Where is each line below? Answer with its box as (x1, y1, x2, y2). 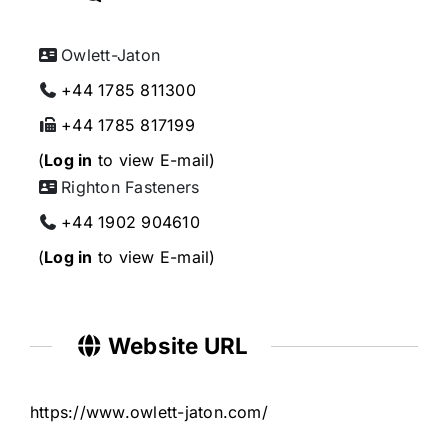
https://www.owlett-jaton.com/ (29, 401, 268, 422)
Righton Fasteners (61, 177, 200, 198)
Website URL (102, 332, 249, 360)
